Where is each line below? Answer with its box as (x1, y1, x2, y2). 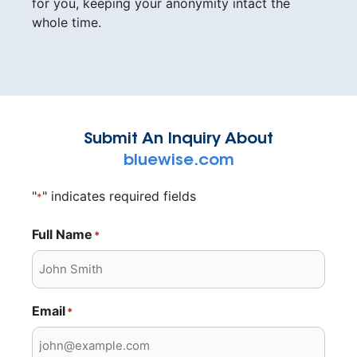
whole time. (32, 14, 101, 30)
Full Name (32, 226, 92, 242)
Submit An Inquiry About (84, 131, 273, 147)
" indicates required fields (42, 188, 196, 204)
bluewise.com (123, 153, 234, 169)
